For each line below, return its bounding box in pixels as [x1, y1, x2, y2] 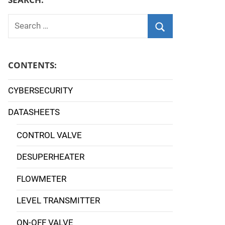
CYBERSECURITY [8, 85, 73, 95]
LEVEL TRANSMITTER [16, 195, 100, 206]
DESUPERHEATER [16, 152, 84, 162]
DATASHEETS [8, 107, 60, 118]
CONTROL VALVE [16, 130, 82, 140]
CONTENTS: [8, 59, 57, 71]
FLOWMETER [16, 173, 66, 184]
